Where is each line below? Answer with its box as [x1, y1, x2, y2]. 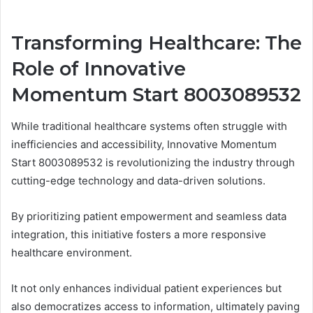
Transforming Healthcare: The [11, 31, 302, 55]
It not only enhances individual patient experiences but [11, 281, 282, 295]
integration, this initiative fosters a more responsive [11, 227, 266, 241]
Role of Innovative [11, 57, 186, 81]
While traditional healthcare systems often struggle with [11, 119, 287, 133]
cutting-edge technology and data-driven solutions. [11, 173, 265, 187]
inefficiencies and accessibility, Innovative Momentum [11, 137, 277, 151]
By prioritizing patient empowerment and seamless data [11, 209, 286, 223]
